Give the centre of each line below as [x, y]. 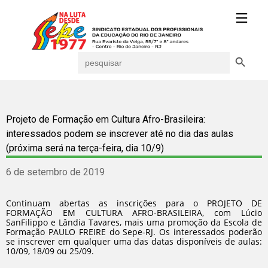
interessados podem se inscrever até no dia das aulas [120, 134]
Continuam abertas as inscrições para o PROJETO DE [134, 203]
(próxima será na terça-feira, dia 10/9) [85, 148]
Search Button [243, 51]
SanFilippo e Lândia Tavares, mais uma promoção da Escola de [134, 222]
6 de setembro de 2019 [55, 172]
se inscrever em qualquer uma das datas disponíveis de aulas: [134, 241]
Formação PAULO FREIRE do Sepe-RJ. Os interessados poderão [134, 232]
